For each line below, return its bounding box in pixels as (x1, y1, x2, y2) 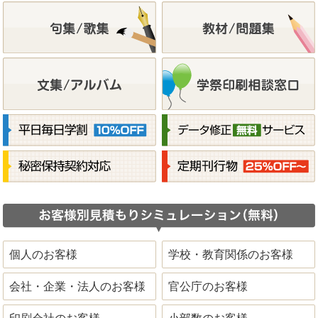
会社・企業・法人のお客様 (9, 280, 146, 292)
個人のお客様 (9, 248, 78, 261)
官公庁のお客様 (168, 280, 248, 292)
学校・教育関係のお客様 (168, 248, 294, 261)
